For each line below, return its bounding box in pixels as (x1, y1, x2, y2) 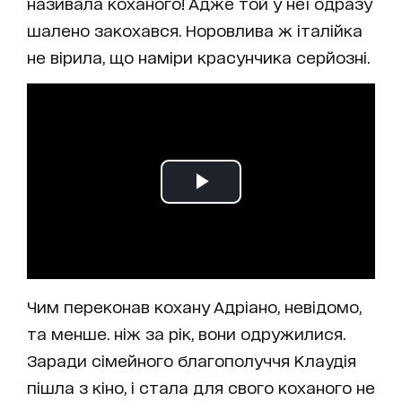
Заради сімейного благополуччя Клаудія (27, 351, 356, 370)
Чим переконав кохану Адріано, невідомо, (27, 297, 362, 316)
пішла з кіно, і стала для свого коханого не (27, 378, 375, 397)
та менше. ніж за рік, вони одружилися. (27, 324, 345, 343)
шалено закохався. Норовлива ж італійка (27, 20, 363, 39)
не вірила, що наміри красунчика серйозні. (27, 47, 370, 66)
